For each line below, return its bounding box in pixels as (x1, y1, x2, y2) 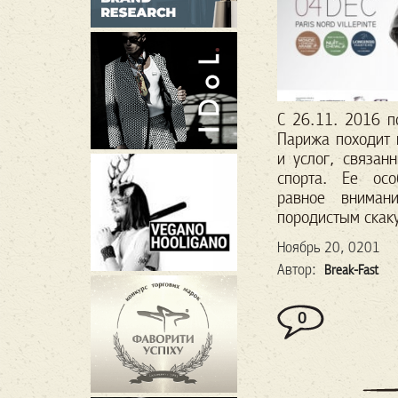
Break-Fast (324, 261, 378, 278)
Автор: (277, 259, 320, 279)
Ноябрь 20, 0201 (277, 237, 380, 257)
